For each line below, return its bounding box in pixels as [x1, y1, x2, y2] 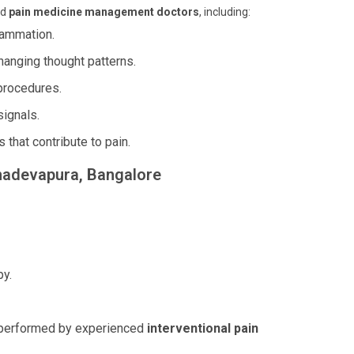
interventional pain [147, 321, 258, 336]
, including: [199, 6, 250, 18]
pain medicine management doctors [9, 6, 199, 18]
